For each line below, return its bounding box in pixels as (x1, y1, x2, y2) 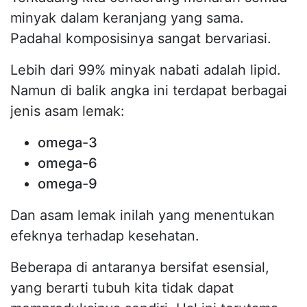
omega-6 (38, 154, 97, 171)
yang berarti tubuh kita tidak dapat (10, 279, 234, 296)
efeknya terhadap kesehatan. (10, 227, 199, 244)
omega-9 (38, 175, 97, 192)
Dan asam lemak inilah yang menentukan (10, 206, 275, 223)
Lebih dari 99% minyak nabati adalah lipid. (10, 61, 281, 78)
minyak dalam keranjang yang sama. (10, 9, 244, 26)
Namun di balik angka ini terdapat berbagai (10, 82, 287, 99)
